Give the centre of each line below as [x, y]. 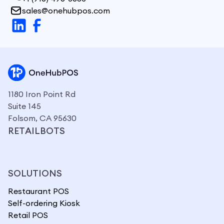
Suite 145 [24, 106]
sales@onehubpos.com [66, 11]
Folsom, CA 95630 [42, 118]
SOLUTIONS [35, 173]
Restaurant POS [38, 191]
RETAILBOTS [36, 131]
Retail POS [28, 215]
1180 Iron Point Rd [42, 94]
